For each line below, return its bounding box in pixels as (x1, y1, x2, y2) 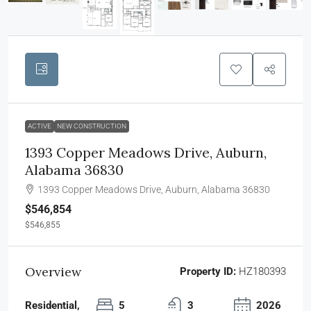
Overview (25, 263, 81, 280)
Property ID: (180, 264, 236, 278)
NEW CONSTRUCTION (57, 121, 126, 130)
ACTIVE (28, 121, 51, 130)
